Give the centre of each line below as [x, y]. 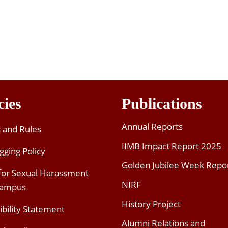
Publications [162, 104]
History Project [151, 204]
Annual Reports [152, 127]
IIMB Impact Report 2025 [172, 146]
